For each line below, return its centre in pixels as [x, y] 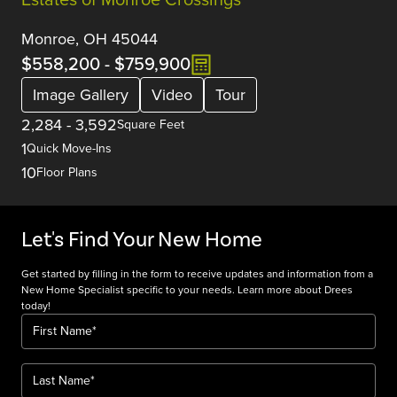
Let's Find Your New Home [142, 239]
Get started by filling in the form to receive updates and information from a [197, 273]
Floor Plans [67, 171]
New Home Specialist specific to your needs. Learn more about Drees [187, 289]
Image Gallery [81, 95]
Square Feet [151, 124]
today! [36, 305]
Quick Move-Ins [69, 148]
